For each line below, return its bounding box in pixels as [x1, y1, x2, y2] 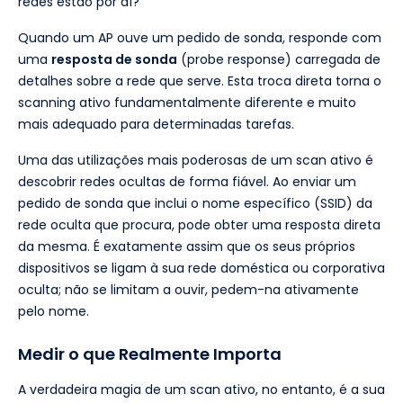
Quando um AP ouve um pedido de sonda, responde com [18, 28, 381, 47]
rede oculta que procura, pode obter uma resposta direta [18, 215, 381, 234]
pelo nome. [18, 301, 89, 320]
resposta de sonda [51, 49, 177, 68]
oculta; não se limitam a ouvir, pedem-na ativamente [18, 280, 359, 299]
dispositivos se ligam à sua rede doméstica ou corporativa [18, 258, 385, 277]
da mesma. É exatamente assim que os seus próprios [18, 237, 355, 255]
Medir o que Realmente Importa [18, 342, 282, 365]
